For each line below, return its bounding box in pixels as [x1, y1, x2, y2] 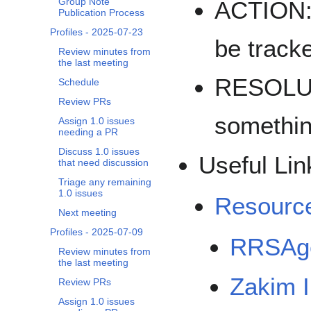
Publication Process [58, 7, 144, 19]
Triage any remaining [58, 176, 151, 188]
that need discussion [58, 157, 149, 169]
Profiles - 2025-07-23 [50, 26, 143, 38]
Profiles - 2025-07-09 [50, 226, 143, 238]
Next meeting [58, 207, 117, 219]
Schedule [58, 76, 99, 88]
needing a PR [58, 126, 118, 138]
